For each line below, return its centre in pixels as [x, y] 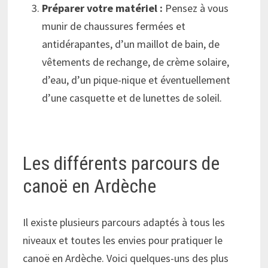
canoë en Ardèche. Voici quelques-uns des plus [126, 258]
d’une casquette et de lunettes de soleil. [132, 98]
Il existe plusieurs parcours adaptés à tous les [124, 222]
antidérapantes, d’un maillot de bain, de [131, 44]
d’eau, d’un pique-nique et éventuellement [136, 80]
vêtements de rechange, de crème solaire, [136, 62]
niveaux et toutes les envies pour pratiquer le [123, 240]
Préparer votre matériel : [103, 8]
